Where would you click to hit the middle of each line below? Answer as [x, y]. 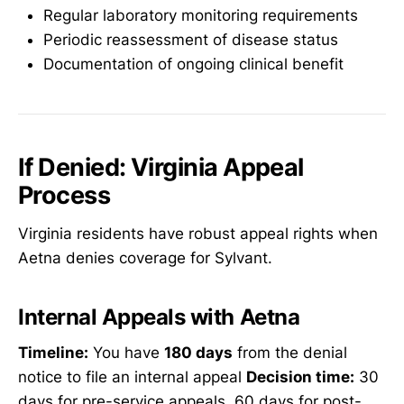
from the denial [290, 353]
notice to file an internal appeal [132, 377]
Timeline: [53, 353]
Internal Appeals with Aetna [159, 317]
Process [64, 196]
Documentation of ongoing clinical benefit [193, 64]
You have [126, 353]
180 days [198, 353]
